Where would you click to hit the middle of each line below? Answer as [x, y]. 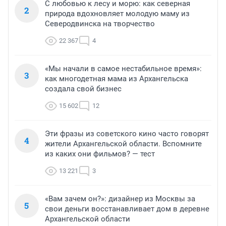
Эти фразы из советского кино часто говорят [127, 134]
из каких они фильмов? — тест [100, 154]
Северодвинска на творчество [100, 24]
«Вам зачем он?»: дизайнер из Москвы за [120, 199]
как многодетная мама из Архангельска [117, 79]
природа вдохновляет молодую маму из [117, 14]
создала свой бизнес [83, 89]
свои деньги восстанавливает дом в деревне [127, 209]
